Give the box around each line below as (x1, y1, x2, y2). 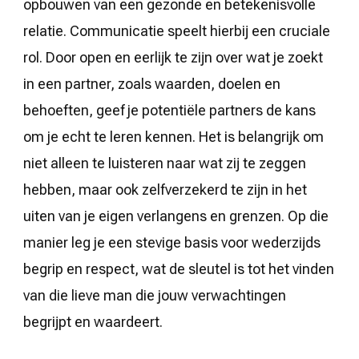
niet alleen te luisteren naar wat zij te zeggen (23, 154, 306, 171)
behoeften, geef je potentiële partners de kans (23, 101, 316, 119)
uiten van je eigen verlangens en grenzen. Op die (23, 207, 329, 224)
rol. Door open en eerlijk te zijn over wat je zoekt (23, 48, 323, 66)
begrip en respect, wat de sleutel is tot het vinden (23, 260, 334, 277)
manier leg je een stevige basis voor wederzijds (23, 233, 321, 251)
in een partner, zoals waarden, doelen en (23, 75, 280, 92)
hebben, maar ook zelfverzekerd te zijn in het (23, 180, 307, 198)
